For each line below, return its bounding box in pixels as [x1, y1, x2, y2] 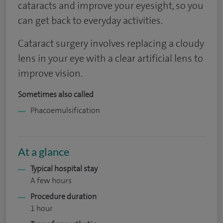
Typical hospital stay [30, 163, 98, 174]
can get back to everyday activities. [18, 14, 163, 27]
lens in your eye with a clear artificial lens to [18, 52, 203, 65]
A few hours [30, 175, 72, 186]
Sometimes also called [18, 89, 94, 100]
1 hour [30, 203, 53, 214]
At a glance [18, 145, 70, 158]
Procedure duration [30, 191, 97, 202]
